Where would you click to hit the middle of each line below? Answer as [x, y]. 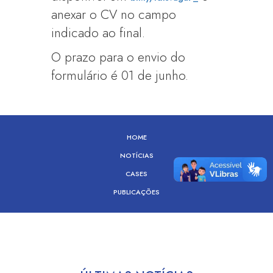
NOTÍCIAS [136, 155]
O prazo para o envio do [119, 57]
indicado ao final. [98, 33]
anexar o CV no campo [114, 15]
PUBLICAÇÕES [136, 192]
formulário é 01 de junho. [120, 76]
